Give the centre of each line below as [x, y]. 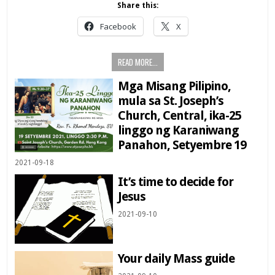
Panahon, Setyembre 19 [182, 145]
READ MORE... [137, 62]
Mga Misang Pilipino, [175, 86]
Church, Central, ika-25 [180, 115]
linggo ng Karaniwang [179, 130]
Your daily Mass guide [176, 259]
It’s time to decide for [176, 181]
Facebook [118, 26]
